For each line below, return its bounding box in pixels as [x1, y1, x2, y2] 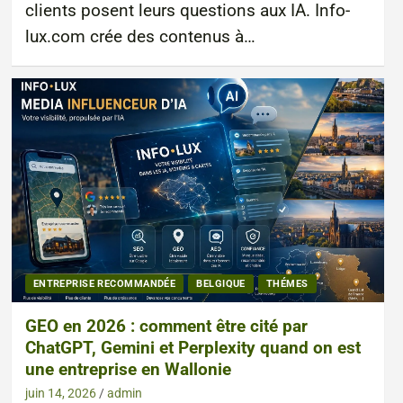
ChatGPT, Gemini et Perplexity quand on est [24, 336, 361, 358]
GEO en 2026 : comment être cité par [24, 315, 308, 336]
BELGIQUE [196, 277, 246, 290]
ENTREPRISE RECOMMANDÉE [32, 277, 176, 290]
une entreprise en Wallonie [24, 358, 231, 380]
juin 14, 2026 [24, 385, 96, 400]
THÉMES [265, 277, 309, 290]
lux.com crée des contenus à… [24, 26, 255, 47]
